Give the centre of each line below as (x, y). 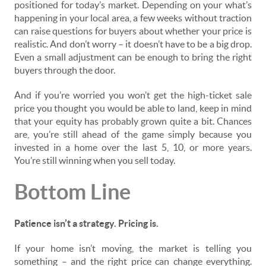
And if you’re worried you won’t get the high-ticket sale (133, 95)
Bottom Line (72, 192)
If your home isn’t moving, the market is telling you (133, 248)
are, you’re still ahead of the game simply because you (133, 134)
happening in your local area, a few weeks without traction (133, 18)
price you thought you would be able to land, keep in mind (133, 108)
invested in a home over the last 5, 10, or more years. (133, 148)
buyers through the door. (65, 70)
